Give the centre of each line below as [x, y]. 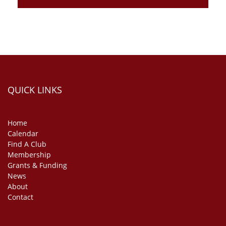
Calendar [23, 133]
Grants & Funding [37, 165]
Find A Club [27, 144]
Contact [20, 197]
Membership [29, 155]
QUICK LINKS [35, 90]
